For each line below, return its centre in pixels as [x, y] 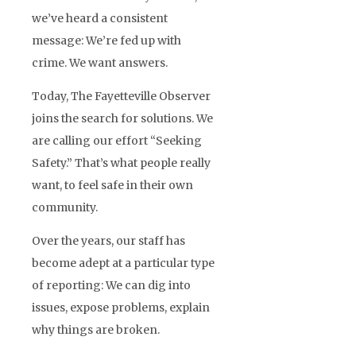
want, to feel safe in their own [112, 185]
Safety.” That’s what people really [121, 163]
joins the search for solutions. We [122, 118]
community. [65, 207]
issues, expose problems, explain [121, 307]
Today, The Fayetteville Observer [121, 96]
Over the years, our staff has [108, 240]
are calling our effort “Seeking [117, 140]
